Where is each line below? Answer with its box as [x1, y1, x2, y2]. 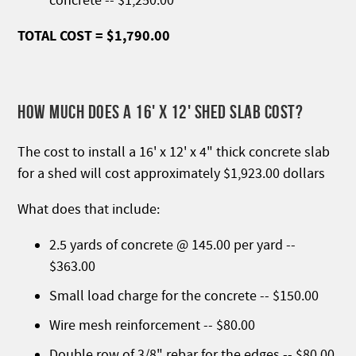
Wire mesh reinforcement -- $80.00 [49, 315, 256, 335]
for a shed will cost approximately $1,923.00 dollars [17, 164, 326, 183]
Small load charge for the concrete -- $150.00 [49, 286, 319, 305]
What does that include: [17, 199, 161, 219]
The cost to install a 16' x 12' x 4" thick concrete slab [17, 142, 331, 161]
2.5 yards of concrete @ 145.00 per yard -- [49, 235, 296, 254]
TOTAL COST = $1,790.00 [17, 25, 171, 46]
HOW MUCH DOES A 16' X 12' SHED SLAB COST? [17, 101, 304, 122]
